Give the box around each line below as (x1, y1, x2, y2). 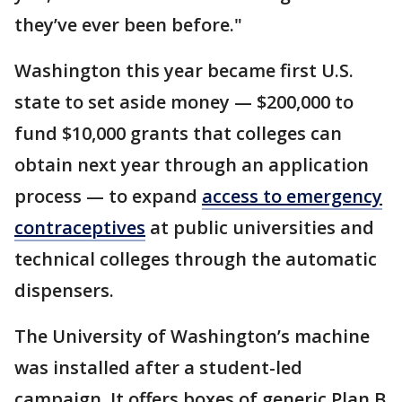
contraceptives (14, 214, 145, 240)
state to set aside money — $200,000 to (14, 89, 354, 114)
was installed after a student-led (14, 354, 302, 380)
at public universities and (145, 214, 374, 240)
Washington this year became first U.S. (14, 57, 354, 83)
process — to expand (14, 183, 202, 208)
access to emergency (202, 183, 382, 208)
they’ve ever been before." (14, 12, 242, 37)
